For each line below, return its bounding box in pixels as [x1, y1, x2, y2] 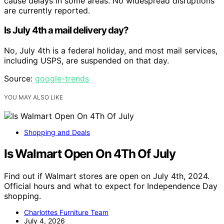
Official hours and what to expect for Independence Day [4, 180, 217, 191]
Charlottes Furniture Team [24, 207, 108, 216]
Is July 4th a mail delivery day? [4, 24, 129, 36]
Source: [4, 73, 35, 83]
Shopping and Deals [24, 128, 90, 137]
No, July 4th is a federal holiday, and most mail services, [4, 45, 217, 55]
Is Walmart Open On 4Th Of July [4, 146, 175, 161]
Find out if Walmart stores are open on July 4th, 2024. [4, 170, 209, 181]
